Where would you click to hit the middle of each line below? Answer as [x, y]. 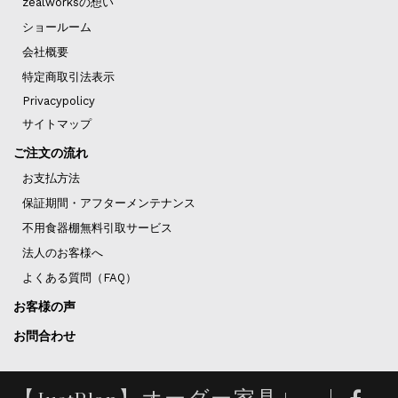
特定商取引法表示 [68, 77]
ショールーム [56, 28]
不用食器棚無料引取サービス [97, 227]
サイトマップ [56, 123]
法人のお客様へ [62, 252]
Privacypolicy [58, 100]
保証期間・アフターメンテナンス [108, 203]
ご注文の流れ [50, 152]
